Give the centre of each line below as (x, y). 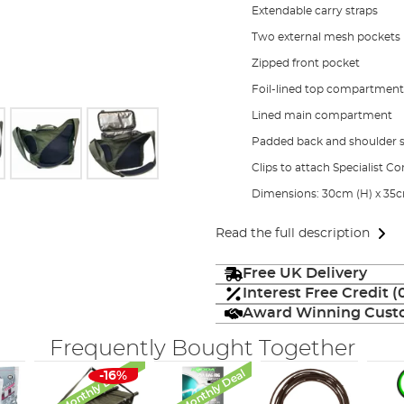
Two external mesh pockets (326, 37)
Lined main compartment (321, 115)
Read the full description (292, 234)
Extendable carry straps (314, 11)
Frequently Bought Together (202, 349)
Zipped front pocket (305, 63)
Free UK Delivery (304, 273)
